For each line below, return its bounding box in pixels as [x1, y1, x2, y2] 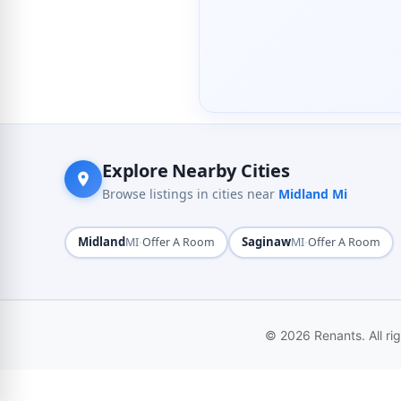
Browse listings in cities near [102, 185, 278, 203]
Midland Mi [278, 185, 347, 203]
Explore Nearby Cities [102, 158, 290, 183]
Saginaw [242, 234, 292, 251]
